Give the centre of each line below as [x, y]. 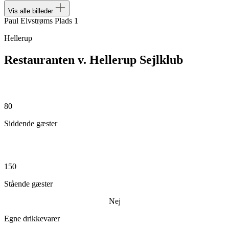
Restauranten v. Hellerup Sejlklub [94, 60]
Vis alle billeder [32, 11]
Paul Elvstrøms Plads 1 [41, 21]
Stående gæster [28, 184]
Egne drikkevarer [32, 218]
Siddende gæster [31, 123]
